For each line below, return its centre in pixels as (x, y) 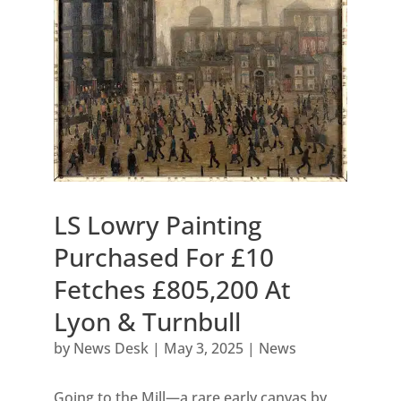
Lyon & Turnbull (147, 322)
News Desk (111, 349)
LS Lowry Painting (157, 225)
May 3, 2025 (203, 349)
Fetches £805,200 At (172, 290)
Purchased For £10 (163, 257)
